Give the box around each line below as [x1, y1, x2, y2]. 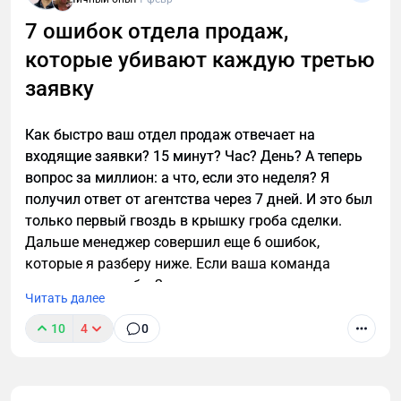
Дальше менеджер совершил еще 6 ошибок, [25, 234, 320, 252]
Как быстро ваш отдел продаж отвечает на [25, 126, 315, 144]
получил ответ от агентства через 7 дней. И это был [25, 191, 372, 209]
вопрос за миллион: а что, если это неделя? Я [25, 169, 329, 187]
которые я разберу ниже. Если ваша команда [25, 255, 330, 273]
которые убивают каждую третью [25, 47, 375, 73]
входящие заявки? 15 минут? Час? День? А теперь [25, 148, 363, 166]
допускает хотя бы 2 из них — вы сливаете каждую [25, 277, 368, 294]
